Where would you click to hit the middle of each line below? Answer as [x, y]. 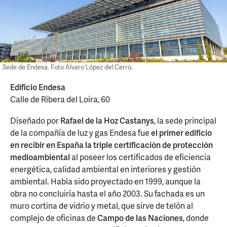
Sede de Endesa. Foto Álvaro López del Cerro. [68, 67]
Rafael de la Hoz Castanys [107, 120]
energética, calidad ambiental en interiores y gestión [105, 169]
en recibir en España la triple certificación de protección [111, 144]
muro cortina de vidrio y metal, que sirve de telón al [102, 205]
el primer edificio [181, 132]
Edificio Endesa [38, 87]
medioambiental [40, 157]
